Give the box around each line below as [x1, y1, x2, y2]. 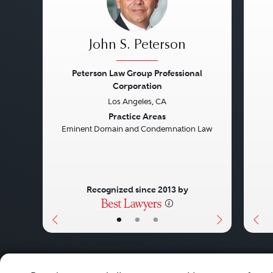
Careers [72, 257, 109, 270]
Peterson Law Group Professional [72, 68, 202, 79]
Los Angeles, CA [108, 97, 166, 106]
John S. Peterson [88, 39, 186, 52]
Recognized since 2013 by [86, 184, 188, 195]
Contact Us [135, 257, 187, 270]
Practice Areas [108, 111, 166, 122]
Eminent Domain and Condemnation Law [62, 124, 213, 133]
